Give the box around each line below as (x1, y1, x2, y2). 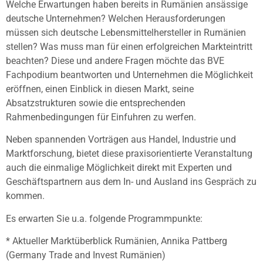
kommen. (6, 190, 45, 202)
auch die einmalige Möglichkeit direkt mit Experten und (6, 162, 232, 174)
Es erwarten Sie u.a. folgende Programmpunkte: (6, 213, 203, 224)
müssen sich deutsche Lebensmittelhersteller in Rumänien (6, 27, 246, 39)
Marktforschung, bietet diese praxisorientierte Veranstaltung (6, 148, 252, 160)
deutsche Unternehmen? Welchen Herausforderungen (6, 13, 225, 25)
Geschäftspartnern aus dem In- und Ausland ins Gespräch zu (6, 176, 257, 188)
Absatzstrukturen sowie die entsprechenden (6, 97, 186, 109)
